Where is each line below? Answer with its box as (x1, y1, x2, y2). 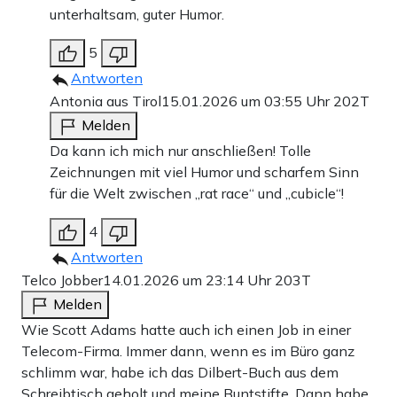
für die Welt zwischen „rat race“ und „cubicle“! (50, 184, 344, 202)
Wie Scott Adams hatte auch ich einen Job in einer (21, 321, 351, 339)
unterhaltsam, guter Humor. (50, 5, 224, 23)
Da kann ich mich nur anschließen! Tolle (50, 142, 311, 160)
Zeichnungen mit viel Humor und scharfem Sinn (50, 163, 359, 181)
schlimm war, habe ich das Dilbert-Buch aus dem (21, 363, 339, 381)
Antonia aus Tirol (50, 92, 161, 110)
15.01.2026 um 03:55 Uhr (161, 92, 333, 110)
